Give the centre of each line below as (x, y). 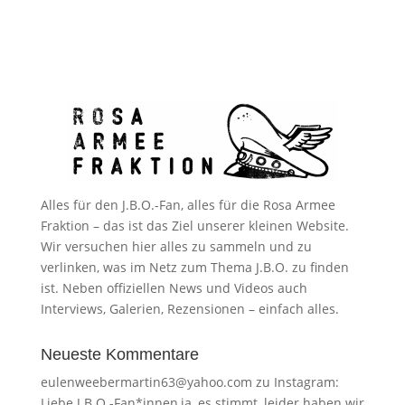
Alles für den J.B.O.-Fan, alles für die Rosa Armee (188, 204)
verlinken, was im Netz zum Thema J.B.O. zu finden (194, 267)
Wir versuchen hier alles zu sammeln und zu (176, 246)
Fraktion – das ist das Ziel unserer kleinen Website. (194, 225)
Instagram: (306, 381)
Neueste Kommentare (119, 354)
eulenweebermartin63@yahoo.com (146, 381)
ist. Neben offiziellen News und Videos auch (174, 287)
